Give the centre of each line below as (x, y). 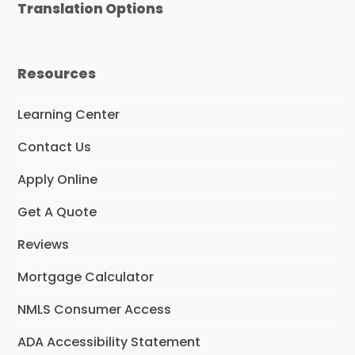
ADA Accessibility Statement (109, 342)
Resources (57, 74)
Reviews (44, 245)
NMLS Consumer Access (95, 310)
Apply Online (58, 180)
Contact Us (55, 147)
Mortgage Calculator (86, 277)
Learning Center (69, 115)
